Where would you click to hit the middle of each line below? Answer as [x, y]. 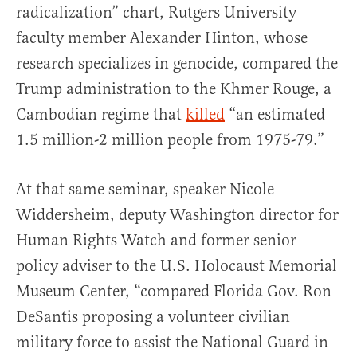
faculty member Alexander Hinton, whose [162, 38]
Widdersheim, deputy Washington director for [177, 215]
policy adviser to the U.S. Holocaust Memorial [177, 266]
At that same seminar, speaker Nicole [145, 189]
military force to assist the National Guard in [172, 342]
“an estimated [275, 114]
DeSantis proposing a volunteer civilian [153, 317]
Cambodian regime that [101, 114]
